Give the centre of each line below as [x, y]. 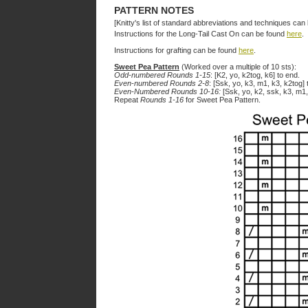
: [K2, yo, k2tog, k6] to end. [255, 75]
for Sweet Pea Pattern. [222, 100]
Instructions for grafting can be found [176, 50]
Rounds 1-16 [162, 100]
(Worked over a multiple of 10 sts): [238, 67]
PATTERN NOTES [154, 10]
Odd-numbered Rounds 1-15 [162, 75]
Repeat [127, 100]
